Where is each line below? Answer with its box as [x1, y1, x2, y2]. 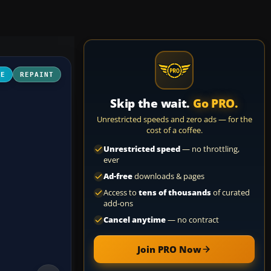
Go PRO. [192, 96, 238, 111]
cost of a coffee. [146, 125, 203, 135]
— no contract [166, 215, 219, 225]
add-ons [103, 198, 133, 209]
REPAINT [19, 70, 54, 78]
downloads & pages [132, 171, 204, 181]
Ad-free [103, 171, 132, 181]
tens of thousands [139, 188, 211, 198]
